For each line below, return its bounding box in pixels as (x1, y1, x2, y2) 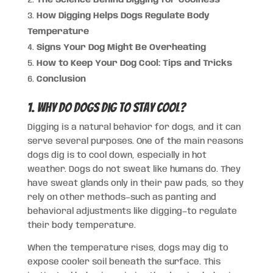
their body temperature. (27, 221, 136, 230)
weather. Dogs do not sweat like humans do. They (27, 165, 241, 174)
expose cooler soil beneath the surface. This (27, 257, 221, 266)
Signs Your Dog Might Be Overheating (36, 43, 206, 52)
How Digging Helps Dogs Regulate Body (36, 11, 210, 20)
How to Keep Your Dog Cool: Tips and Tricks (36, 58, 232, 68)
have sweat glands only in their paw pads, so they (27, 179, 244, 188)
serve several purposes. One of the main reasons (27, 136, 243, 146)
